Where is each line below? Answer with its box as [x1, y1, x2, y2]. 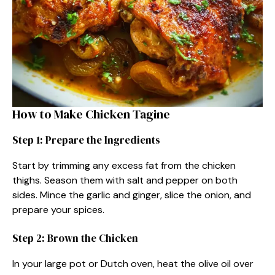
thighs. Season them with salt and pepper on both [12, 173, 238, 187]
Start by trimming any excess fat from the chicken [12, 158, 236, 172]
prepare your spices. [12, 203, 104, 216]
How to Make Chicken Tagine [12, 105, 170, 123]
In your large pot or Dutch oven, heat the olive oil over [12, 257, 254, 270]
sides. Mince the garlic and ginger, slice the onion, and [12, 188, 251, 201]
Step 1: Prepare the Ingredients [12, 132, 160, 147]
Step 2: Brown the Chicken [12, 230, 138, 246]
